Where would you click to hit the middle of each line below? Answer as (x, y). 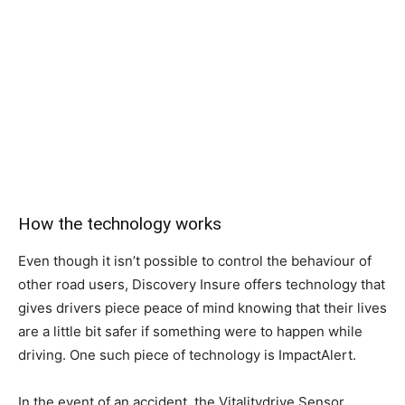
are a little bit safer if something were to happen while (190, 331)
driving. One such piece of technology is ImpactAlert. (187, 355)
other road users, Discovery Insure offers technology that (202, 284)
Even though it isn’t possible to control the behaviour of (195, 261)
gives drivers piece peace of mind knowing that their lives (202, 308)
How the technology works (120, 224)
